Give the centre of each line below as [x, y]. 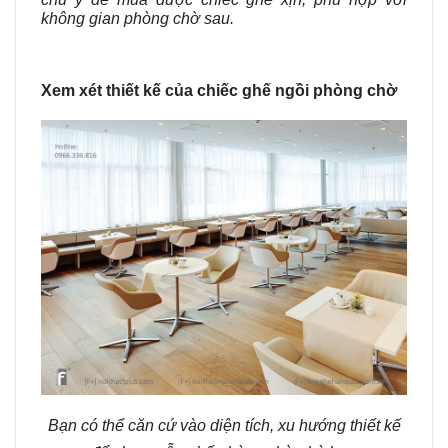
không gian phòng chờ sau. [137, 18]
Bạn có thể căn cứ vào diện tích [158, 425]
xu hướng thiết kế [337, 425]
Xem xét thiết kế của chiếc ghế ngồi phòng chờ [219, 90]
